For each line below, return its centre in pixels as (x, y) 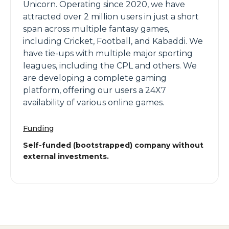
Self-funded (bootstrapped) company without (113, 145)
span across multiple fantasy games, (96, 29)
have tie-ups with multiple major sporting (108, 53)
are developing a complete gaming (95, 78)
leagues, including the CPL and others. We (110, 66)
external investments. (66, 156)
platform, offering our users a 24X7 (95, 90)
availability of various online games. (94, 102)
